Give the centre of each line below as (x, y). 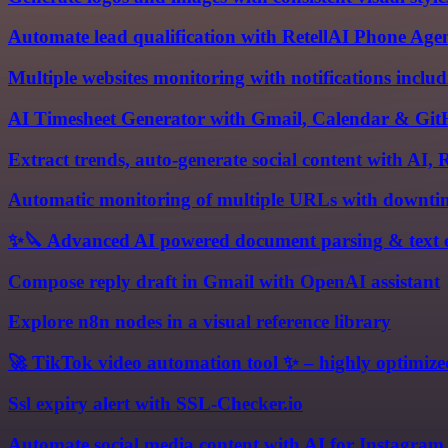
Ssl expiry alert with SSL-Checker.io (155, 403)
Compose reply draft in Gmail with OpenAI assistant (224, 281)
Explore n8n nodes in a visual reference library (199, 322)
